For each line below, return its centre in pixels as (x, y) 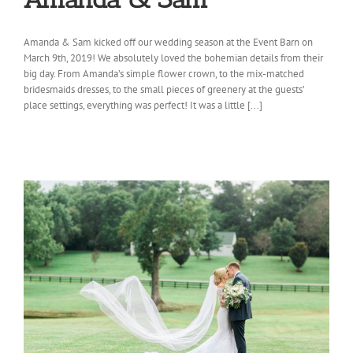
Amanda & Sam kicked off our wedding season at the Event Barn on (168, 43)
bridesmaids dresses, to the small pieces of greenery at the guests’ (164, 90)
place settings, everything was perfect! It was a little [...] (143, 106)
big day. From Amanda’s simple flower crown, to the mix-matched (164, 74)
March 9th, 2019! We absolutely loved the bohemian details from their (173, 58)
